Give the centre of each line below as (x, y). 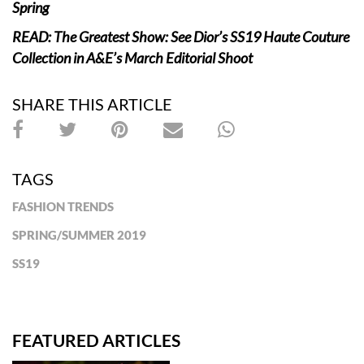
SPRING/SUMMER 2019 (79, 234)
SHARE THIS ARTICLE (92, 104)
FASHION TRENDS (63, 206)
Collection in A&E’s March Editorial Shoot (132, 57)
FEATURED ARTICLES (96, 340)
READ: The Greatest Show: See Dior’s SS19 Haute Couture (181, 36)
